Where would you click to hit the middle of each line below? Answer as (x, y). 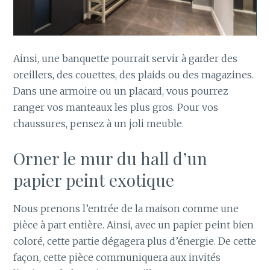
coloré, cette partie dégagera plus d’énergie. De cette (135, 241)
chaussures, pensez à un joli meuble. (99, 124)
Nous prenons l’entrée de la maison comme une (126, 208)
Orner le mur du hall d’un (111, 158)
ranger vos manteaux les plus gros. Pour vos (116, 108)
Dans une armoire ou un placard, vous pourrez (121, 91)
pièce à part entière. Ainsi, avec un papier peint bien (134, 224)
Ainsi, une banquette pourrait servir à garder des (126, 59)
